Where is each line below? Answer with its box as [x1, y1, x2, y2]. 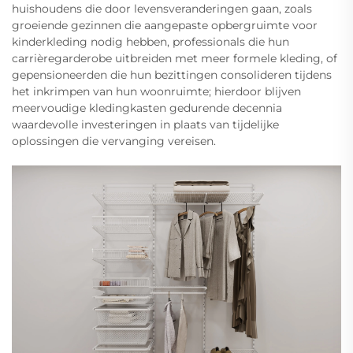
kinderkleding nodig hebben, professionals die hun [12, 35, 289, 50]
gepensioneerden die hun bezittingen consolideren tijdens [12, 68, 332, 83]
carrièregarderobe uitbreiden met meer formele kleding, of [12, 51, 337, 66]
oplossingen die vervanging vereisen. [12, 134, 216, 149]
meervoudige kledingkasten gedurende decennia [12, 101, 282, 116]
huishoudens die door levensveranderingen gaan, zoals [12, 2, 312, 17]
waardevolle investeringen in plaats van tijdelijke [12, 117, 279, 132]
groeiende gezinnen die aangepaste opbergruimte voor [12, 18, 318, 33]
